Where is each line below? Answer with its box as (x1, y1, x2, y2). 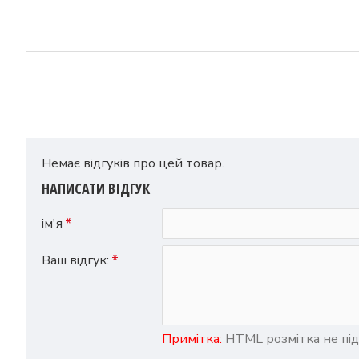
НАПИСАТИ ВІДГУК (42, 179, 150, 198)
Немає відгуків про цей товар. (42, 155, 224, 172)
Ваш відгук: (42, 252, 109, 269)
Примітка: (162, 330, 222, 348)
